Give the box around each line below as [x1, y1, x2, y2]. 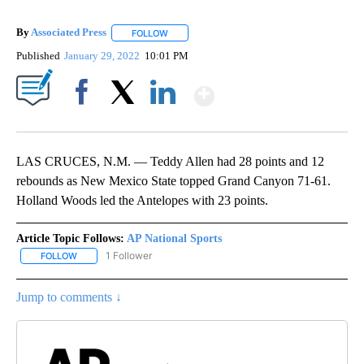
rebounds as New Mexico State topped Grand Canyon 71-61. [16, 173, 331, 188]
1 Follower [106, 249, 152, 262]
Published [16, 49, 60, 62]
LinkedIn [144, 113, 182, 126]
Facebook [63, 113, 107, 126]
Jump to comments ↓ [16, 289, 122, 304]
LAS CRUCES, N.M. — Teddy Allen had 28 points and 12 [16, 154, 324, 168]
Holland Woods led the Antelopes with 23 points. [16, 193, 268, 207]
